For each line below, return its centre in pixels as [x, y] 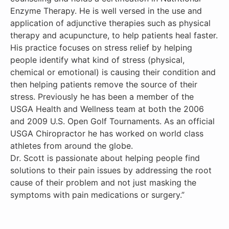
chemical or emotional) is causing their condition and [113, 72]
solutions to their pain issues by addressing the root [111, 170]
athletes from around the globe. [72, 146]
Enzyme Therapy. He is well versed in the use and [106, 11]
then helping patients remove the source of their [104, 84]
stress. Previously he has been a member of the [102, 97]
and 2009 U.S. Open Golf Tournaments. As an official [112, 121]
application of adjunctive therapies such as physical [110, 23]
